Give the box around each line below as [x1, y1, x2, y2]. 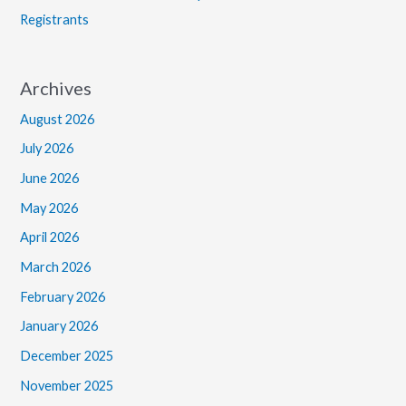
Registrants [20, 11, 90, 27]
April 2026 [20, 229, 80, 246]
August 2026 [20, 111, 95, 127]
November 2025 [20, 377, 114, 393]
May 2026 [20, 199, 79, 216]
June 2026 [20, 170, 80, 187]
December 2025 [20, 347, 114, 363]
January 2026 [20, 318, 99, 334]
